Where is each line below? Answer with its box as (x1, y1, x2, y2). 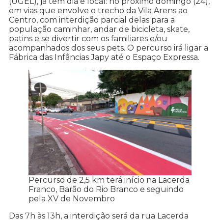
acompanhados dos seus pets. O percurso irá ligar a (9, 43, 208, 53)
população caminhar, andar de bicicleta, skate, (9, 25, 190, 34)
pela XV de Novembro (28, 193, 115, 203)
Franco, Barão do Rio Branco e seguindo (28, 184, 184, 194)
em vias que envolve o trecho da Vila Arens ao (9, 6, 188, 16)
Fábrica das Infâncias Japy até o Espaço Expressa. (9, 53, 199, 62)
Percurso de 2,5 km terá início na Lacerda (28, 175, 190, 185)
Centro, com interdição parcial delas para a (9, 15, 175, 25)
